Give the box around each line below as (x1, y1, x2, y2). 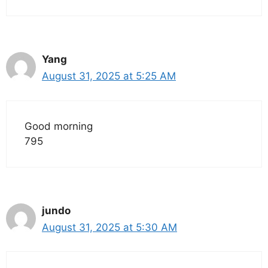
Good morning (25, 120, 93, 132)
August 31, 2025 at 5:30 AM (42, 221, 177, 233)
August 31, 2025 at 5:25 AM (42, 70, 176, 83)
